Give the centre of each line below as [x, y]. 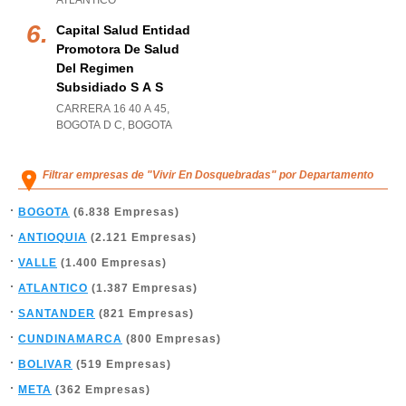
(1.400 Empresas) [112, 263]
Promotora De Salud [118, 49]
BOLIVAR [45, 364]
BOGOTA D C [89, 125]
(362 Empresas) [101, 390]
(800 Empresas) [172, 339]
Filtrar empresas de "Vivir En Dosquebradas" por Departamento [208, 175]
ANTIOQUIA [53, 237]
